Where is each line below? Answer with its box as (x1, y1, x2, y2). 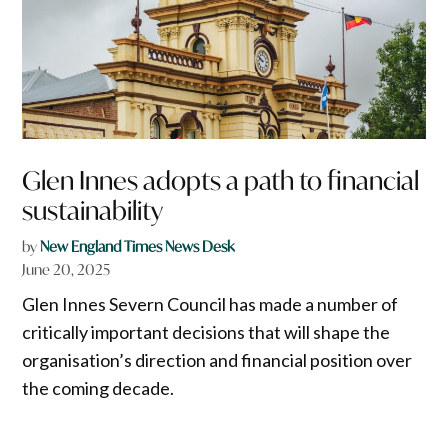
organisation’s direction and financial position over (22, 348, 413, 371)
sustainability (22, 193, 164, 227)
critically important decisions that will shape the (22, 320, 391, 343)
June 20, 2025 (22, 259, 111, 279)
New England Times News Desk (40, 236, 235, 256)
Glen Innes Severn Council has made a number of (22, 292, 399, 315)
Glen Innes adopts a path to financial (22, 163, 420, 197)
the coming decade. (22, 376, 175, 399)
